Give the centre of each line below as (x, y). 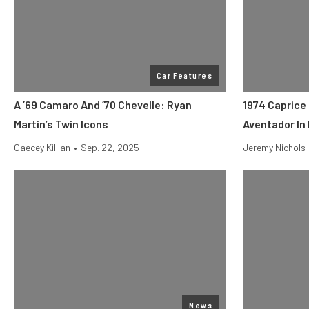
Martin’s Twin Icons (61, 124)
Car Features (184, 75)
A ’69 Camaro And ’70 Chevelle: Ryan (103, 104)
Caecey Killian (42, 147)
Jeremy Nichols (274, 147)
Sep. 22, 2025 (110, 147)
